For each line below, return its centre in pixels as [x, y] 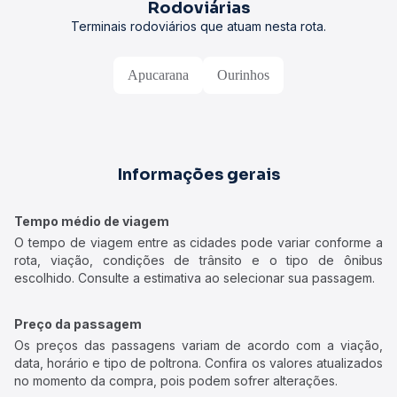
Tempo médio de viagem [92, 221]
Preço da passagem [78, 324]
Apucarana [158, 75]
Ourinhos [243, 75]
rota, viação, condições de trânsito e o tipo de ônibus [198, 260]
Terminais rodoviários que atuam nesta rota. [198, 26]
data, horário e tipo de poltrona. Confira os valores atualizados [198, 363]
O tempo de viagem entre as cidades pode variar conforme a [198, 242]
